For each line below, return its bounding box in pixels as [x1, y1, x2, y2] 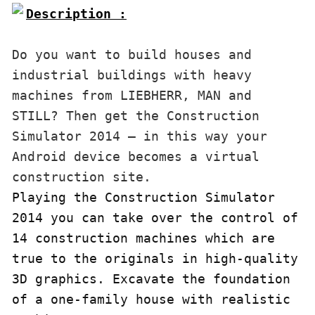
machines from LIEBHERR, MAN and [12, 87, 252, 103]
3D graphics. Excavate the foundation [12, 271, 290, 286]
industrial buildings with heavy [12, 67, 252, 82]
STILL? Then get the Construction [12, 108, 259, 123]
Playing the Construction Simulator [12, 189, 275, 205]
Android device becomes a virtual [12, 148, 259, 164]
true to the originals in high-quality [12, 250, 298, 266]
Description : [26, 6, 127, 21]
